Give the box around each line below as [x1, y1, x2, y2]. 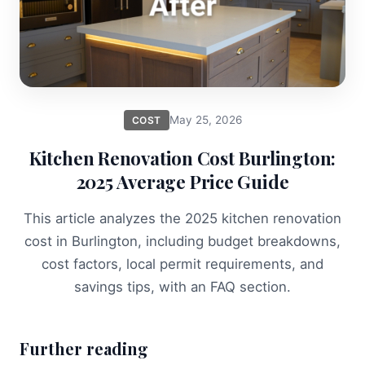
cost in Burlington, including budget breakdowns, [24, 233, 341, 249]
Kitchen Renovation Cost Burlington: [29, 146, 336, 170]
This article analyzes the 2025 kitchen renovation [24, 210, 341, 226]
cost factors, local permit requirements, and [42, 256, 323, 272]
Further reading [20, 337, 148, 359]
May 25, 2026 [169, 113, 242, 126]
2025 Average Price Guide [76, 169, 289, 194]
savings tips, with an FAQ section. [74, 279, 291, 295]
